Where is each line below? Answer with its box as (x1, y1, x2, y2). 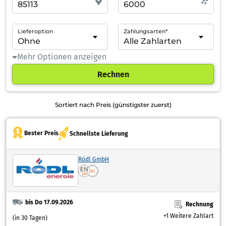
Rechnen (97, 69, 129, 79)
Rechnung (186, 201, 213, 208)
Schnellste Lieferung (70, 130, 128, 137)
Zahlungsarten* (124, 28, 167, 35)
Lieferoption (18, 28, 53, 35)
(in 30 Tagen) (13, 214, 47, 222)
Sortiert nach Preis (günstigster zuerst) (54, 101, 172, 108)
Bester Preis (24, 129, 59, 137)
